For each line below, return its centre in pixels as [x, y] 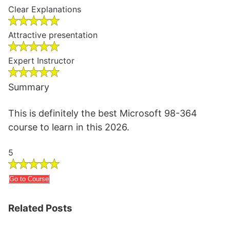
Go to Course [29, 179]
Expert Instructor [41, 61]
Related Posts [40, 208]
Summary [29, 87]
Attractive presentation [53, 35]
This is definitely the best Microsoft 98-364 [103, 113]
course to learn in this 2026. [69, 127]
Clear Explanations [45, 9]
